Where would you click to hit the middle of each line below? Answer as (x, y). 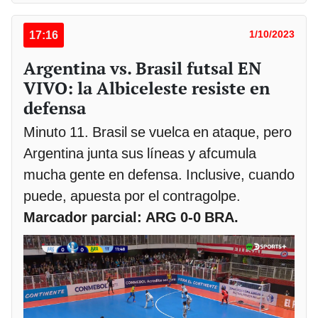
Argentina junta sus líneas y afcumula (140, 153)
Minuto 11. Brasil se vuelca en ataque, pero (158, 132)
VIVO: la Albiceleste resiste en (147, 88)
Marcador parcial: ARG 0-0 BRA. (131, 217)
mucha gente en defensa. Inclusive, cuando (159, 174)
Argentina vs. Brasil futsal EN (142, 68)
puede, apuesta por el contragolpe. (132, 196)
